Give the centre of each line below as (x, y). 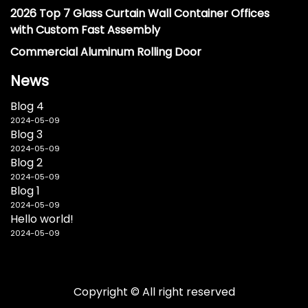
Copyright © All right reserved (154, 291)
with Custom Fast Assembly (85, 30)
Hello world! (42, 219)
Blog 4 (27, 106)
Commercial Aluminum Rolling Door (106, 52)
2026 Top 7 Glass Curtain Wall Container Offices (140, 13)
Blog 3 (26, 134)
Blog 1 (25, 190)
